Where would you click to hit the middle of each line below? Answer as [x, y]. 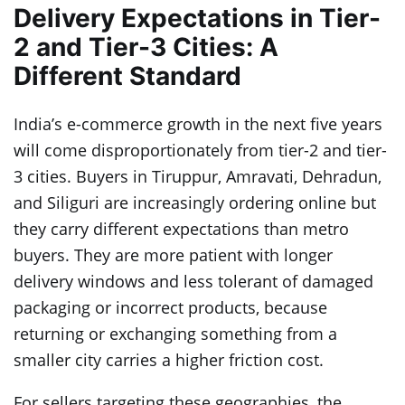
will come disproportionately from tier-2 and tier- [200, 151]
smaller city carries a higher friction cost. [169, 360]
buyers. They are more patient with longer [173, 255]
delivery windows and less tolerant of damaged [193, 282]
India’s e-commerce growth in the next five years [198, 124]
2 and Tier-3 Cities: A [146, 47]
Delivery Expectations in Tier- [197, 19]
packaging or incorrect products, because [170, 308]
